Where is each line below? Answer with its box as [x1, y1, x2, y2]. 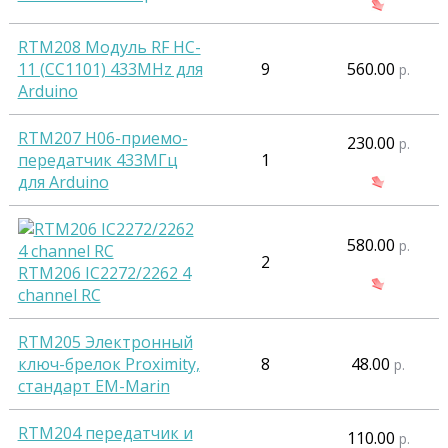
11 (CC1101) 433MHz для [17, 58, 203, 81]
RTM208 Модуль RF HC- [17, 36, 201, 59]
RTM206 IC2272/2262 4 [17, 262, 191, 285]
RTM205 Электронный [17, 331, 193, 354]
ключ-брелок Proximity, [17, 353, 200, 376]
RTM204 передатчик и [17, 422, 193, 445]
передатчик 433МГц [17, 149, 178, 172]
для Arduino [17, 171, 109, 194]
